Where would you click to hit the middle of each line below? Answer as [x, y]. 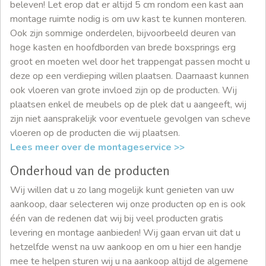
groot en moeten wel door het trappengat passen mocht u [130, 61]
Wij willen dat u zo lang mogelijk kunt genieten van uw [122, 190]
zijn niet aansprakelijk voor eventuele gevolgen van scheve [130, 118]
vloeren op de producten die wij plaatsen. [95, 133]
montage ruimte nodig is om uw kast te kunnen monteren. [128, 19]
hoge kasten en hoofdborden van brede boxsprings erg [123, 47]
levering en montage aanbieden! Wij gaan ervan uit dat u [125, 232]
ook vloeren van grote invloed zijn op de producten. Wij [123, 90]
